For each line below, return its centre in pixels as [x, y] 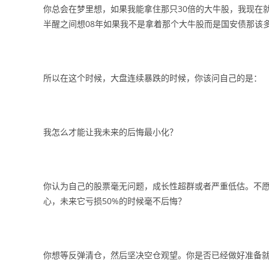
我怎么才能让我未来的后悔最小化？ [110, 132]
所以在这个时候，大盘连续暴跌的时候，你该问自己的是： [153, 78]
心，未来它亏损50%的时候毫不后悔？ [115, 201]
